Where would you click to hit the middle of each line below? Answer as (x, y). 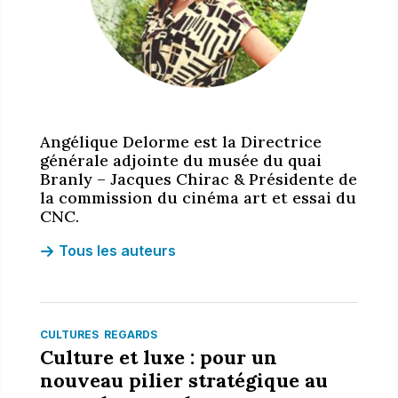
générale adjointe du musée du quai (180, 160)
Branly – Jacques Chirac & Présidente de (198, 179)
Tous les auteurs (117, 251)
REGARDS (130, 334)
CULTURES (69, 334)
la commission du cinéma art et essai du (198, 198)
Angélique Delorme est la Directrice (180, 142)
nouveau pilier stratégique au (183, 380)
